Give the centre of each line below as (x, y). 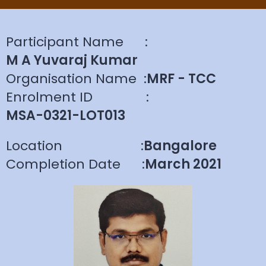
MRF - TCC (181, 79)
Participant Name (75, 42)
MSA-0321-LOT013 (66, 115)
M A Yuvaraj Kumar (72, 60)
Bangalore (180, 146)
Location (73, 146)
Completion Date (74, 164)
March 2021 (183, 164)
